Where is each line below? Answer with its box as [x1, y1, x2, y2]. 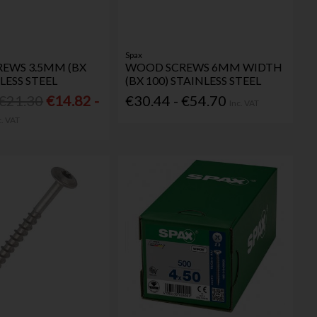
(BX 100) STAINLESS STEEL [125, 74, 262, 88]
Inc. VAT [229, 97, 260, 108]
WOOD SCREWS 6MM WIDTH [125, 60, 283, 74]
